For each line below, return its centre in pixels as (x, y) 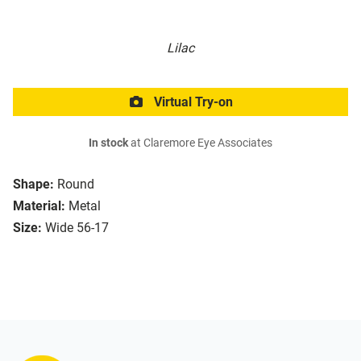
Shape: (33, 185)
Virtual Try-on (192, 102)
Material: (39, 206)
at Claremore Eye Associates (200, 143)
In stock (108, 143)
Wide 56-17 (77, 228)
